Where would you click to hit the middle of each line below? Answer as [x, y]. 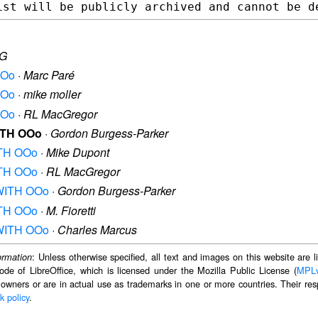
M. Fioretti [71, 210]
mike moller [52, 94]
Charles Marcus [97, 229]
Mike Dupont [78, 152]
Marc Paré [49, 75]
